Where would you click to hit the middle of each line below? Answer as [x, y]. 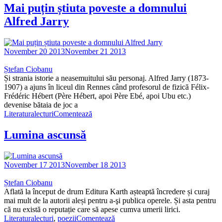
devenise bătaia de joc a [42, 105]
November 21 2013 [95, 51]
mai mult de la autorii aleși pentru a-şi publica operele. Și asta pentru [110, 200]
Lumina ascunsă [45, 135]
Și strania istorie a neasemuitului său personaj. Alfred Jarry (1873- [106, 78]
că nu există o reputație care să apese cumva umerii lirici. [93, 209]
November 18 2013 [95, 165]
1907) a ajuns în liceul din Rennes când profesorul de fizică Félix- [107, 87]
